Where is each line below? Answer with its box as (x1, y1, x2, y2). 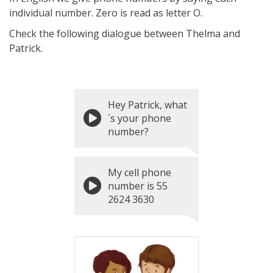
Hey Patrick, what (108, 98, 187, 112)
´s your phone (108, 112, 171, 125)
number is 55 (108, 179, 168, 193)
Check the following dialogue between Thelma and (9, 27, 240, 40)
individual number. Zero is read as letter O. (9, 6, 202, 19)
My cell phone (108, 166, 171, 179)
